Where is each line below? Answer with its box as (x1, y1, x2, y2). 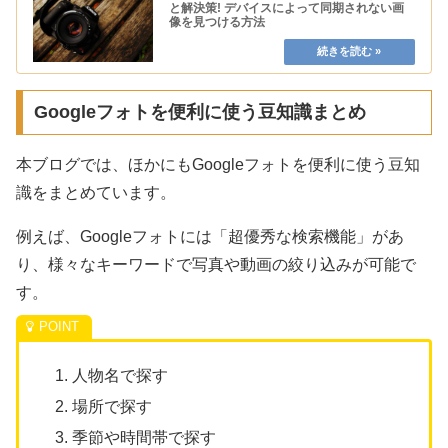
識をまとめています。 (16, 184, 176, 202)
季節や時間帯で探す (72, 428, 217, 446)
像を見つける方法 (169, 14, 265, 29)
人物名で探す (72, 366, 169, 384)
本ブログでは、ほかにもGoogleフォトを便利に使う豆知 (16, 156, 420, 174)
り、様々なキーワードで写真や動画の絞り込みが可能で (16, 256, 416, 274)
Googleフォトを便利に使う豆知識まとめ (33, 102, 366, 123)
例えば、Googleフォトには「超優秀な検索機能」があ (16, 228, 404, 246)
